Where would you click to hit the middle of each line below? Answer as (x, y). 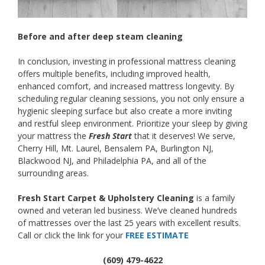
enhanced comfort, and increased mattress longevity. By (126, 86)
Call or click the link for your (72, 235)
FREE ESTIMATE (157, 235)
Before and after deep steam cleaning (100, 37)
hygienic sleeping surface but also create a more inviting (125, 111)
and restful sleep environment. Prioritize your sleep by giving (132, 124)
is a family (216, 198)
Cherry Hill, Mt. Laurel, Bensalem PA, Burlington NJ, (116, 148)
